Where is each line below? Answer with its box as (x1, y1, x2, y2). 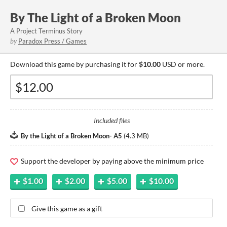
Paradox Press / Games (18, 37, 87, 45)
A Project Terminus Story (10, 27, 83, 35)
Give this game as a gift (31, 204, 102, 213)
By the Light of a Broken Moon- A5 (21, 132, 122, 140)
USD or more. (161, 60, 205, 68)
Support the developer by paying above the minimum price (19, 157, 204, 165)
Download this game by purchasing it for (10, 60, 139, 68)
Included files (93, 116, 130, 125)
